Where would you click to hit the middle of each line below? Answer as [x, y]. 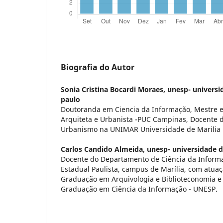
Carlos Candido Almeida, [104, 149]
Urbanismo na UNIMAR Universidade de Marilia [141, 129]
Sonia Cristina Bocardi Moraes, [114, 90]
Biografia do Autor [98, 67]
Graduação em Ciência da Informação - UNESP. [139, 189]
